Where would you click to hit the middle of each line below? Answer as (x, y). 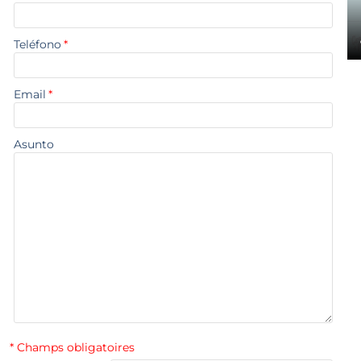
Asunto (34, 144)
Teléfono (37, 44)
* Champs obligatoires (72, 347)
